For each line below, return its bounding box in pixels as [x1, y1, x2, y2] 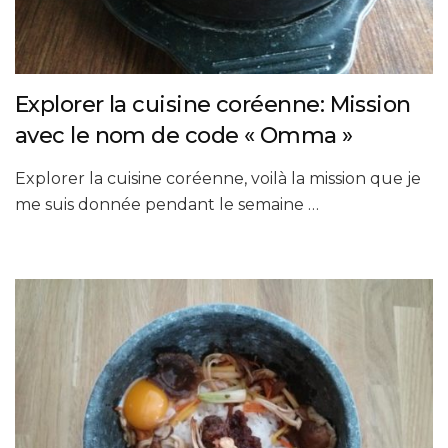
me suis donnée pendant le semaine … [15, 194, 319, 214]
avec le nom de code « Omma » [15, 121, 353, 149]
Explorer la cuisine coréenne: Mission [15, 90, 411, 118]
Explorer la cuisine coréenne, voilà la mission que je [15, 168, 421, 188]
